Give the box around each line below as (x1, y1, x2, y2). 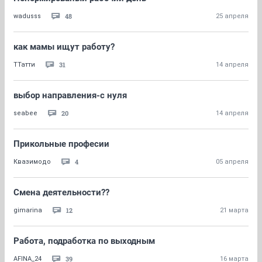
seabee (13, 109, 37, 117)
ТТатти (13, 61, 35, 68)
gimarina (13, 206, 42, 214)
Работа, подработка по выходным (13, 236, 155, 246)
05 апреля (216, 158, 249, 166)
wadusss (13, 12, 41, 20)
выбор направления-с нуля (13, 90, 127, 101)
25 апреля (216, 12, 249, 20)
